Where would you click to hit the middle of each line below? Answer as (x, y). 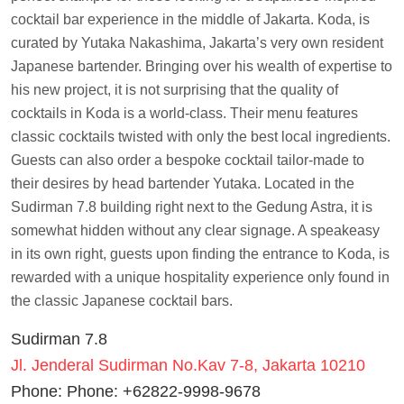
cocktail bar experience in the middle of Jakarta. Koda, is (190, 20)
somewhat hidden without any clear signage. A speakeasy (195, 231)
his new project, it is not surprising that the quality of (174, 90)
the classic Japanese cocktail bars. (122, 301)
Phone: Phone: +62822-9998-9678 (136, 392)
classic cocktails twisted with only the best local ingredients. (201, 137)
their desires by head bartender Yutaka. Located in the (183, 184)
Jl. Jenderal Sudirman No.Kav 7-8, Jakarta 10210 (188, 366)
